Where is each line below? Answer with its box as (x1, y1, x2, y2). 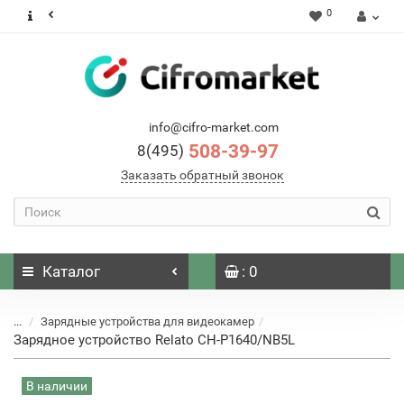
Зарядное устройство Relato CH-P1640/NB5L (14, 332, 295, 348)
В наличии (26, 379, 87, 393)
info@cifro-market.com (149, 120, 279, 134)
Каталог (42, 262, 100, 280)
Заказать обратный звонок (120, 168, 284, 182)
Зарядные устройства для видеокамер (41, 315, 254, 328)
